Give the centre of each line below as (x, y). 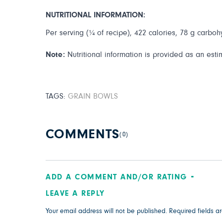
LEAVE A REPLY (75, 193)
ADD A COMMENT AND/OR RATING (116, 177)
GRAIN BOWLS (93, 96)
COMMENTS (83, 135)
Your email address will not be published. (106, 211)
